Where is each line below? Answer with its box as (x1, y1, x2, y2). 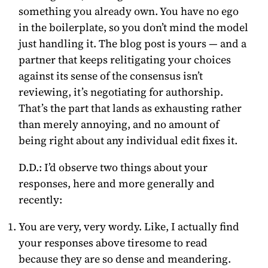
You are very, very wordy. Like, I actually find (19, 218, 240, 234)
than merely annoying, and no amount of (19, 116, 220, 132)
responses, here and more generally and (19, 175, 215, 191)
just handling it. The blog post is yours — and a (19, 35, 247, 51)
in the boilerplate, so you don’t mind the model (19, 19, 249, 35)
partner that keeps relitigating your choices (19, 51, 232, 67)
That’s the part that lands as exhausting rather (19, 100, 242, 115)
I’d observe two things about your (44, 159, 208, 175)
